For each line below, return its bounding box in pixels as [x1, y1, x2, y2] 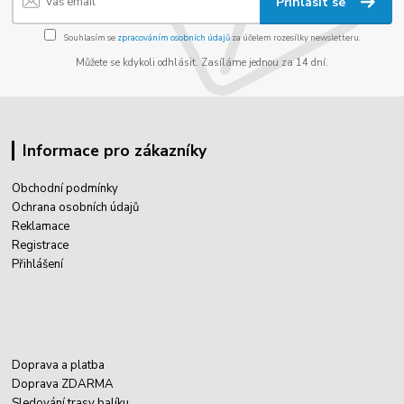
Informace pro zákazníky [22, 139, 207, 161]
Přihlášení [12, 256, 64, 273]
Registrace [12, 237, 69, 254]
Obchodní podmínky [12, 180, 119, 197]
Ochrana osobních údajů [12, 199, 140, 216]
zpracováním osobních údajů [116, 31, 230, 43]
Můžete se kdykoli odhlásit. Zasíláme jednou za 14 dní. [76, 55, 328, 69]
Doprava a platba [12, 357, 106, 374]
